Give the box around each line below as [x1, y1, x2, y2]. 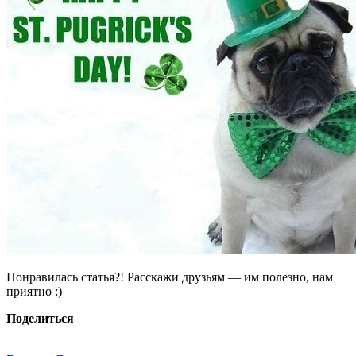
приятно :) [6, 284, 62, 298]
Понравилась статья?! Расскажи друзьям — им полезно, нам [6, 269, 333, 284]
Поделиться [6, 311, 74, 325]
